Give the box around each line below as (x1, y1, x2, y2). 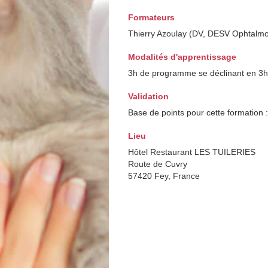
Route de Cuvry (128, 159, 187, 169)
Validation (128, 91, 169, 101)
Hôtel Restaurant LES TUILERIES (128, 147, 255, 157)
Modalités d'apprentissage (128, 51, 236, 62)
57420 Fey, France (128, 170, 200, 181)
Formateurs (128, 12, 175, 22)
